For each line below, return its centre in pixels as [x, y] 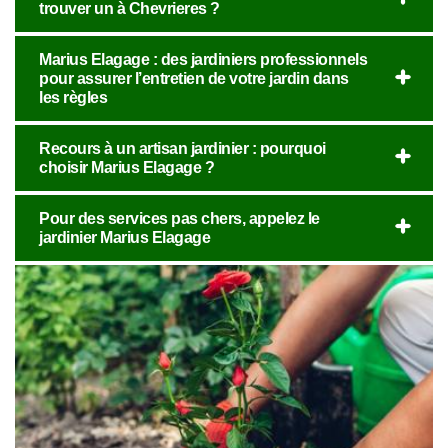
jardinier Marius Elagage [124, 237]
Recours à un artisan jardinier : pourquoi [182, 148]
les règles [73, 97]
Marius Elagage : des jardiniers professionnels [203, 59]
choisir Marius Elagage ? [126, 167]
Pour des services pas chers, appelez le [179, 218]
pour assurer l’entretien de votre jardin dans [194, 78]
